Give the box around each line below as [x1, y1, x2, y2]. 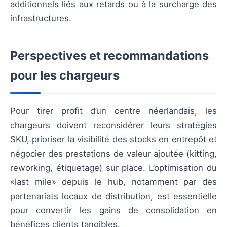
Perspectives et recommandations [10, 48, 209, 63]
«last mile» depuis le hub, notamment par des [10, 176, 217, 187]
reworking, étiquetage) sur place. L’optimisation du [10, 162, 217, 173]
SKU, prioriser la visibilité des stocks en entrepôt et [10, 134, 217, 144]
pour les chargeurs [10, 67, 120, 83]
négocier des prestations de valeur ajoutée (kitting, [10, 148, 217, 159]
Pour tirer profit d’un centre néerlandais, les [10, 105, 217, 116]
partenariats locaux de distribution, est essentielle [10, 191, 217, 201]
